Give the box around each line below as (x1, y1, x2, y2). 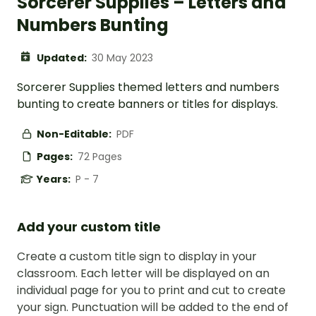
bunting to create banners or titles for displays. (17, 96, 278, 113)
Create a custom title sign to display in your (17, 248, 257, 265)
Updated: (37, 51, 89, 66)
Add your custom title (17, 218, 161, 236)
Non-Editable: (37, 127, 114, 142)
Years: (37, 172, 73, 187)
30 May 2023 (92, 51, 153, 66)
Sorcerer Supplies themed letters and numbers (17, 79, 279, 96)
